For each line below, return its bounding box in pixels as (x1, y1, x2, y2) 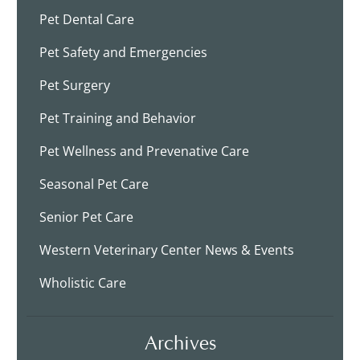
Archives (144, 328, 216, 355)
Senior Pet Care (39, 207, 134, 226)
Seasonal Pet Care (39, 174, 149, 193)
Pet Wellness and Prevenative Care (39, 141, 250, 160)
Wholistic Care (39, 273, 127, 292)
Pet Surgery (39, 76, 111, 94)
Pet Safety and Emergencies (39, 43, 208, 61)
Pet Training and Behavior (39, 108, 197, 127)
